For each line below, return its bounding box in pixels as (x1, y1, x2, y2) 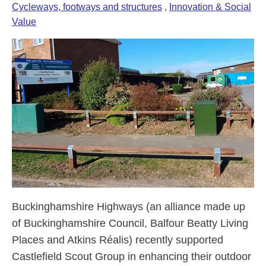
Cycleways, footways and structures (12, 2, 162, 12)
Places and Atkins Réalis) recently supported (12, 234, 223, 246)
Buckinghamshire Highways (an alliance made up (12, 201, 245, 213)
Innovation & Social (169, 2, 251, 12)
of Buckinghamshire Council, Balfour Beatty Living (12, 217, 248, 230)
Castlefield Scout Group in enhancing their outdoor (12, 251, 251, 263)
